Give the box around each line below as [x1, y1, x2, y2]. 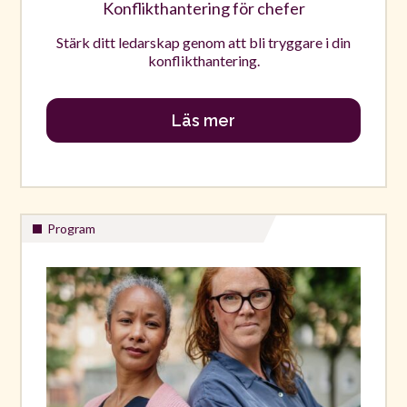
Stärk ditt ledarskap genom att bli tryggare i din [56, 33, 351, 51]
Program [47, 221, 95, 237]
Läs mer [172, 111, 235, 131]
